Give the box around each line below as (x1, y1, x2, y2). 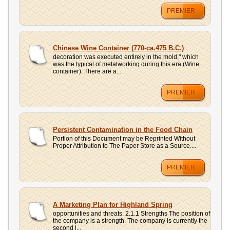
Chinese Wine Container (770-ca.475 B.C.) (53, 44, 184, 52)
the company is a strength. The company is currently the (53, 217, 207, 224)
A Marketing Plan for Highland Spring (53, 201, 172, 208)
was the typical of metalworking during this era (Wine (53, 61, 199, 68)
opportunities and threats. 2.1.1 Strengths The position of (53, 210, 210, 217)
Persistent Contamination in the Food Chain (53, 126, 193, 133)
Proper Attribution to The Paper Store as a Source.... (53, 142, 196, 149)
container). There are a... (53, 68, 121, 75)
